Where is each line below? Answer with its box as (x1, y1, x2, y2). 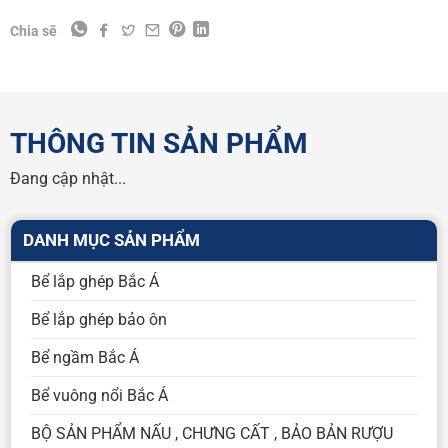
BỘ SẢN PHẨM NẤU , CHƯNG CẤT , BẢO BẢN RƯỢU (30, 423, 393, 443)
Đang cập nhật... (9, 169, 126, 189)
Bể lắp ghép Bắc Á (30, 271, 159, 291)
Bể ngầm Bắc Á (30, 347, 139, 367)
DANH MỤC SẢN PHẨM (22, 229, 200, 250)
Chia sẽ (9, 22, 57, 39)
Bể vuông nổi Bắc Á (30, 385, 168, 405)
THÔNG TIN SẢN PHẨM (9, 127, 308, 161)
